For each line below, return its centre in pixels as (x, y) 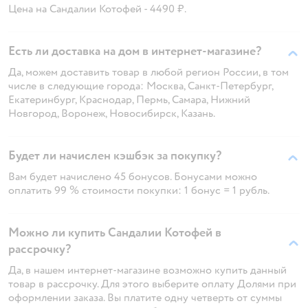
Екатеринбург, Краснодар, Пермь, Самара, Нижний (129, 99)
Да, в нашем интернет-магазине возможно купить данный (147, 270)
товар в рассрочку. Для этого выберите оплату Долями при (152, 284)
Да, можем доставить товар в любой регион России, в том (148, 72)
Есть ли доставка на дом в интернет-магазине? (135, 51)
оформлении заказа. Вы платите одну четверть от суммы (145, 297)
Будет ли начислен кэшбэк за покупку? (115, 155)
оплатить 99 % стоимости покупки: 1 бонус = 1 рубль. (139, 190)
